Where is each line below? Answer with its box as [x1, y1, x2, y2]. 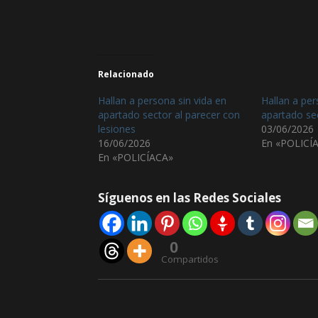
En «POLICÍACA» [98, 150, 173, 164]
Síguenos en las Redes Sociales [98, 190, 281, 206]
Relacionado [98, 68, 154, 80]
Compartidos [161, 253, 219, 265]
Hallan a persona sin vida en [98, 94, 226, 107]
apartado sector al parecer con [98, 108, 240, 121]
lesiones [98, 122, 136, 136]
